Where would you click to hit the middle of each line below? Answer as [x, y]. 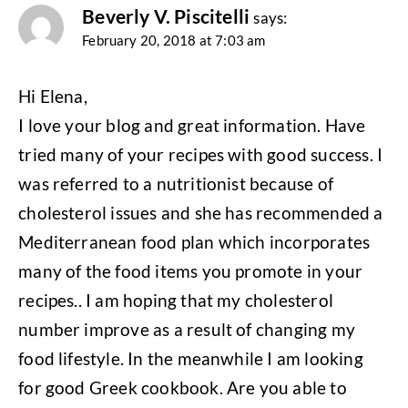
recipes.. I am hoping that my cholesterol [176, 300]
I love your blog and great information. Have [192, 125]
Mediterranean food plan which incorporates [194, 241]
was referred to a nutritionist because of [176, 183]
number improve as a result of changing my [187, 329]
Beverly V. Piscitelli [166, 17]
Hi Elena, [53, 96]
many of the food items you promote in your [191, 270]
